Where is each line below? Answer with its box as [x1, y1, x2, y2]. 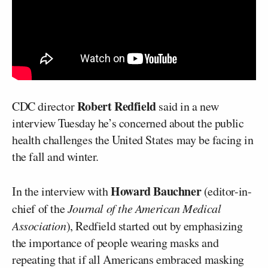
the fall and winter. [12, 148, 99, 165]
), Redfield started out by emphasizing [66, 217, 243, 234]
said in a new [156, 98, 219, 114]
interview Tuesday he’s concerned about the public [12, 114, 244, 131]
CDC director [12, 98, 77, 114]
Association [12, 217, 66, 233]
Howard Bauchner [111, 182, 202, 200]
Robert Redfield [77, 97, 156, 115]
